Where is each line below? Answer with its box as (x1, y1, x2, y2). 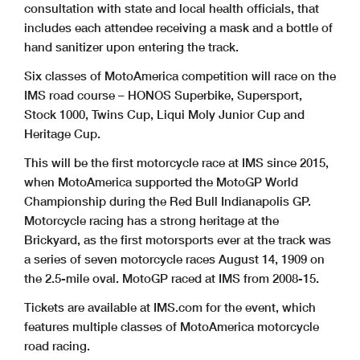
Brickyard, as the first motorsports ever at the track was (24, 231, 331, 247)
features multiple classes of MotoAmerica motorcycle (24, 318, 319, 333)
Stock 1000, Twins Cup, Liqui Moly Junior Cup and (24, 106, 305, 121)
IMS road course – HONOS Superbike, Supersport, (24, 87, 302, 102)
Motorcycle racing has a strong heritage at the (24, 212, 279, 227)
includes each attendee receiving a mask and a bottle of (24, 19, 333, 35)
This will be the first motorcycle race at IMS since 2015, (24, 154, 329, 170)
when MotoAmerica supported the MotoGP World (24, 174, 298, 189)
